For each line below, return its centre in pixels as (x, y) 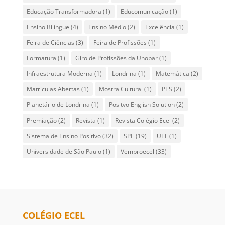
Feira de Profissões (120, 42)
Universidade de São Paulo (64, 151)
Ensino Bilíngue (48, 27)
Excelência (160, 27)
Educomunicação (144, 11)
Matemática (172, 73)
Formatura (41, 58)
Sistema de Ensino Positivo (64, 136)
